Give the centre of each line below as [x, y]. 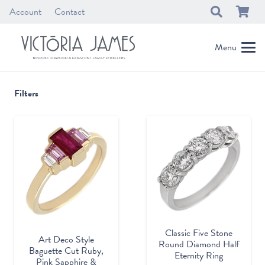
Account [25, 12]
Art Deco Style [66, 240]
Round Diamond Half [199, 245]
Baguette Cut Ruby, [66, 251]
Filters [26, 93]
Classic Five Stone [199, 233]
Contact [70, 12]
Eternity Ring [199, 256]
